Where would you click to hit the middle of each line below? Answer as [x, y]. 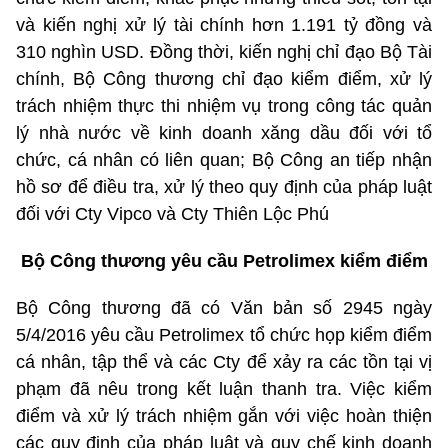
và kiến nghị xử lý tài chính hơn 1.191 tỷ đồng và [224, 25]
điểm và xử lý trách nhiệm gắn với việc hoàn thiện [224, 416]
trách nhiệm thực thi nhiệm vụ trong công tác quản [224, 106]
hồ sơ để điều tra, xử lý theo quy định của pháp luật [224, 187]
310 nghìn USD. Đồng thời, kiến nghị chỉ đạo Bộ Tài [224, 52]
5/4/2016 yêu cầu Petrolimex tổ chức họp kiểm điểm [224, 335]
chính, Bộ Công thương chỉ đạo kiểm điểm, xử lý [224, 79]
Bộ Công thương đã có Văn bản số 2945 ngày [224, 308]
